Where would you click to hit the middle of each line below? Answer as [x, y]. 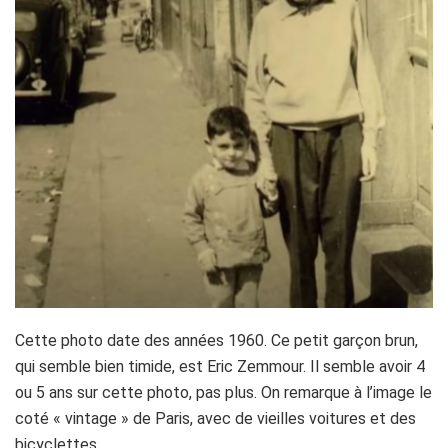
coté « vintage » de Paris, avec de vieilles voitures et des [215, 418]
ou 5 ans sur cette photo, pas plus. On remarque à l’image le [223, 392]
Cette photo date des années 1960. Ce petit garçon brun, [216, 340]
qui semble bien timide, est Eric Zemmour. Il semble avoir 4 [220, 366]
